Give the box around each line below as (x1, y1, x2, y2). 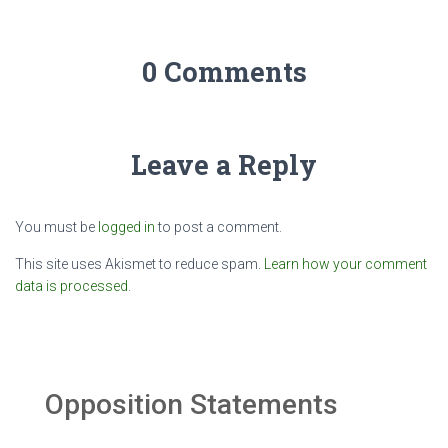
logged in (98, 219, 155, 235)
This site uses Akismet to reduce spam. (15, 256, 264, 272)
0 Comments (141, 54, 307, 89)
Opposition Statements (45, 388, 338, 421)
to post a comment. (155, 219, 282, 235)
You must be (15, 219, 98, 235)
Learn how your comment (264, 256, 427, 272)
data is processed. (15, 278, 131, 294)
